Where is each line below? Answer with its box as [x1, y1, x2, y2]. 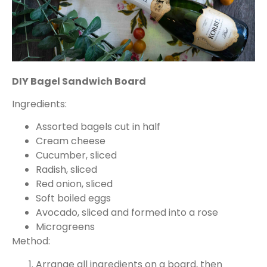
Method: [12, 234, 50, 249]
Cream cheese [36, 134, 105, 148]
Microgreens [36, 220, 95, 234]
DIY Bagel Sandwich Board [12, 74, 146, 88]
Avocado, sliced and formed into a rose [36, 206, 218, 220]
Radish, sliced [36, 163, 97, 177]
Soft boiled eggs [36, 191, 111, 206]
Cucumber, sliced [36, 148, 117, 163]
